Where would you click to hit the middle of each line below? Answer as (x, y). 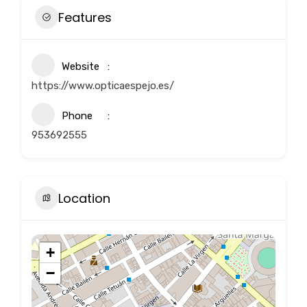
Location (84, 198)
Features (85, 17)
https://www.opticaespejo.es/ (103, 86)
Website (81, 67)
